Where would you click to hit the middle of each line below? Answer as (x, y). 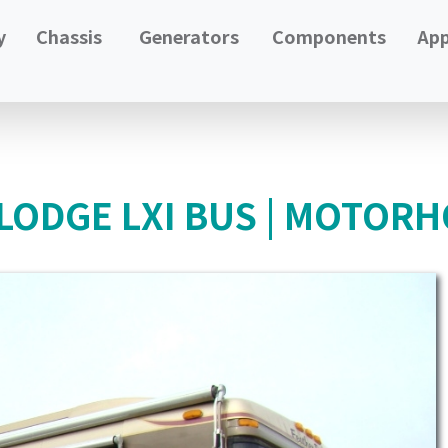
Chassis (69, 36)
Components (328, 36)
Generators (188, 36)
